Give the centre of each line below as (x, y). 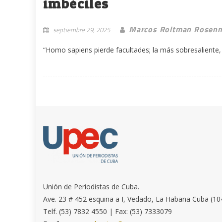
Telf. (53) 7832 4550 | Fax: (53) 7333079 (108, 211)
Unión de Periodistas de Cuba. (91, 186)
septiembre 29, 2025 (82, 30)
